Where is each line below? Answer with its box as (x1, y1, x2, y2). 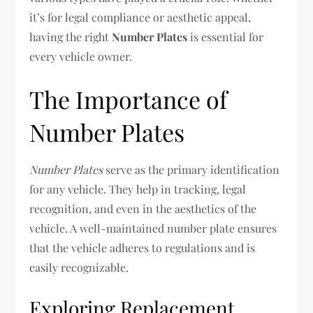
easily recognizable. (29, 260, 129, 275)
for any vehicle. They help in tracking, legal (29, 182, 247, 196)
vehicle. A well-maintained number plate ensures (29, 221, 277, 235)
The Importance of (29, 83, 228, 115)
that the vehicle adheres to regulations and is (29, 240, 256, 255)
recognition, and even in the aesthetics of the (29, 201, 257, 216)
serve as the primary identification (103, 162, 280, 177)
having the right (29, 29, 112, 44)
